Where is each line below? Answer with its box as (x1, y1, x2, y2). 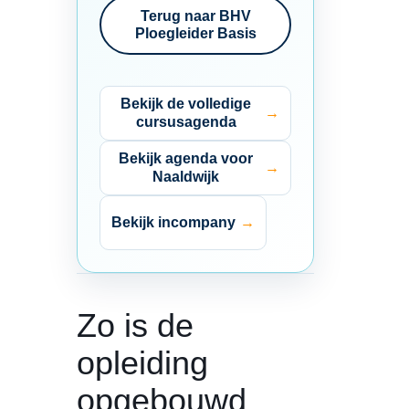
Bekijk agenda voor (119, 150, 253, 166)
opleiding (77, 343, 208, 382)
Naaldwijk (152, 168, 219, 184)
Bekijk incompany (111, 214, 236, 230)
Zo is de (77, 306, 194, 344)
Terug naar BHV (140, 7, 251, 24)
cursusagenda (135, 113, 236, 130)
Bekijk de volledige (121, 95, 251, 111)
